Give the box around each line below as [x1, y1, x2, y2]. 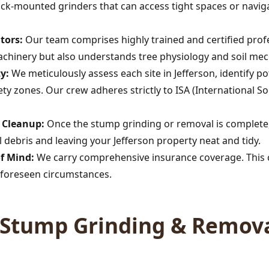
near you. [139, 112, 181, 124]
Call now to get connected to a [53, 98, 180, 110]
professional [88, 112, 139, 124]
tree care [180, 98, 216, 110]
